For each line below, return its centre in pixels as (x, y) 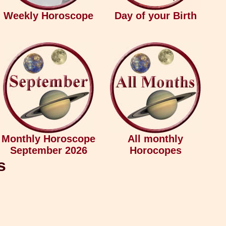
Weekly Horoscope (48, 16)
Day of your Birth (155, 16)
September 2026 (48, 150)
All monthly (155, 139)
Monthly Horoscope (48, 139)
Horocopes (155, 150)
